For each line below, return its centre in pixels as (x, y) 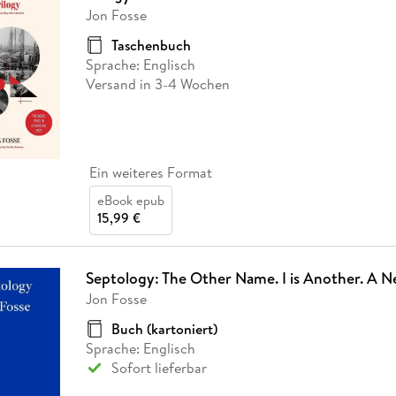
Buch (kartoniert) (164, 329)
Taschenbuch (151, 45)
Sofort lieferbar (159, 368)
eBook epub (130, 201)
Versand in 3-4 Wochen (157, 84)
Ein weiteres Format (150, 173)
